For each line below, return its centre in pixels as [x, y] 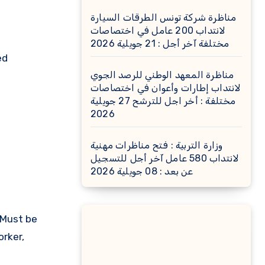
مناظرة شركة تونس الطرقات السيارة [164, 17]
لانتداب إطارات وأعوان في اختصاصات [166, 88]
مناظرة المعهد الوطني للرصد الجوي [162, 75]
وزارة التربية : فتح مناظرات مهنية [157, 145]
